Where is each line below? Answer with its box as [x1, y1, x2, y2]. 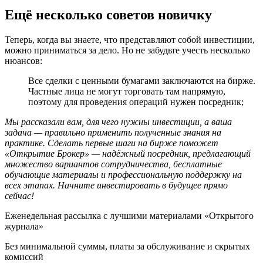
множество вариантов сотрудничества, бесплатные [5, 159, 222, 169]
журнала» [5, 221, 43, 231]
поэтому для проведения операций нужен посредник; [28, 96, 244, 107]
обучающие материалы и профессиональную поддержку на [5, 169, 242, 180]
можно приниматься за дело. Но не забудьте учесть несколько [5, 45, 250, 55]
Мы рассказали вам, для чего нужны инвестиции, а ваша [5, 116, 232, 127]
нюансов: [5, 55, 42, 66]
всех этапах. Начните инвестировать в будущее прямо [5, 180, 228, 190]
